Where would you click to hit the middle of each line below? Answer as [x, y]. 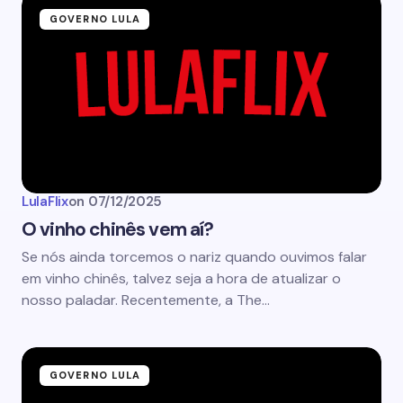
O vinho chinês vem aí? [118, 229]
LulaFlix [45, 201]
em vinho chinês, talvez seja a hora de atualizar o [181, 278]
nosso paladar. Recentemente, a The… [146, 300]
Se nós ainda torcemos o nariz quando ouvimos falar [194, 257]
